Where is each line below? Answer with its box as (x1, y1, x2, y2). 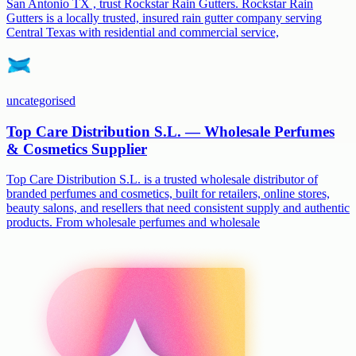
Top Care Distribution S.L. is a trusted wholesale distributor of (6, 172, 318, 187)
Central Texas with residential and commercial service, (6, 25, 279, 39)
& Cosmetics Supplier (6, 140, 147, 157)
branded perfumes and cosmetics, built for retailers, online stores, (6, 187, 330, 201)
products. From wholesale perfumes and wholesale (6, 215, 260, 230)
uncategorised (6, 93, 75, 107)
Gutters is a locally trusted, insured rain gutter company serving (6, 10, 322, 25)
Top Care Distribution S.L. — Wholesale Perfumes (6, 122, 335, 140)
